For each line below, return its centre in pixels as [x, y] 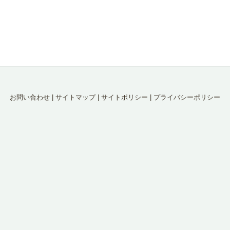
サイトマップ [75, 97]
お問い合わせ [30, 97]
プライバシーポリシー [187, 97]
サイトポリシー [124, 97]
